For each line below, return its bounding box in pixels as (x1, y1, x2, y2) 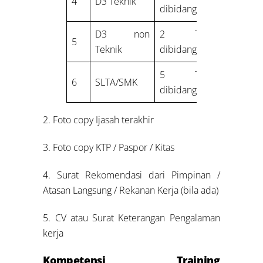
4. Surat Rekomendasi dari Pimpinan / (43, 168, 220, 181)
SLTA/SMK (95, 76, 138, 89)
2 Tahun (160, 28, 221, 41)
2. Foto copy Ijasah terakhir (43, 113, 154, 127)
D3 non (95, 28, 150, 41)
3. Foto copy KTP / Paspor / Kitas (43, 141, 175, 154)
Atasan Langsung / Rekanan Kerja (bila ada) (43, 183, 219, 197)
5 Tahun (160, 68, 221, 82)
